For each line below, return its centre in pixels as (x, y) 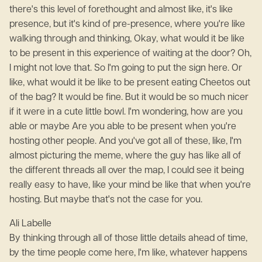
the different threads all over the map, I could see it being (127, 171)
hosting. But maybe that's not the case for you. (106, 200)
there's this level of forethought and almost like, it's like (121, 10)
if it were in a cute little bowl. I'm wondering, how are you (126, 112)
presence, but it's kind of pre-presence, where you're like (127, 25)
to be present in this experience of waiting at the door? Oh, (130, 54)
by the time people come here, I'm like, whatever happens (128, 253)
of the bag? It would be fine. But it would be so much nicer (129, 98)
